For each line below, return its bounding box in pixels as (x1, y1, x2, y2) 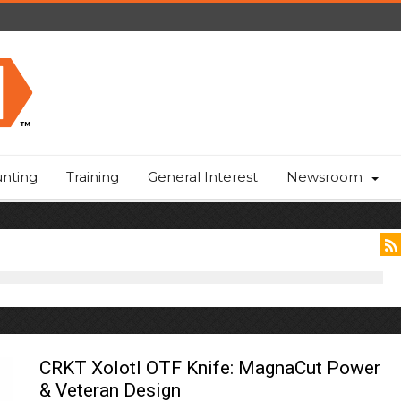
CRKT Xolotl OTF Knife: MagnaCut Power (39, 357, 380, 379)
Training (66, 168, 119, 185)
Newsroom (286, 168, 363, 185)
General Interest (148, 168, 258, 185)
